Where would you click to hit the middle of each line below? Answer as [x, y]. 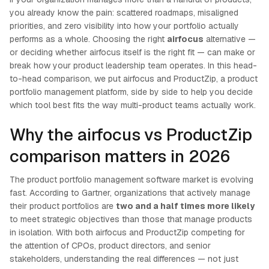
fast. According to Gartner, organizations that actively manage [130, 193]
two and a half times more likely [185, 206]
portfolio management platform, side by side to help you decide [131, 92]
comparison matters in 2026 [120, 156]
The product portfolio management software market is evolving [131, 180]
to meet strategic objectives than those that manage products [131, 219]
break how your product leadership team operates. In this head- [133, 65]
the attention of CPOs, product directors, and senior [110, 246]
